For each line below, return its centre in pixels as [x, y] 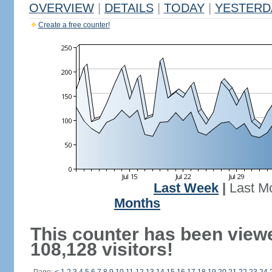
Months [137, 203]
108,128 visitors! [101, 249]
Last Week [186, 188]
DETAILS [129, 8]
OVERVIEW [61, 8]
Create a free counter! [74, 25]
